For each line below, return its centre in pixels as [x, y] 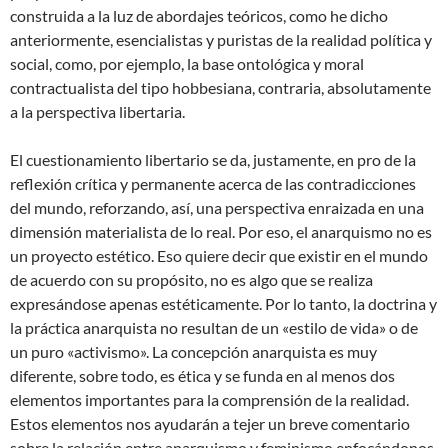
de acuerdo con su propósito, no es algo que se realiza [191, 279]
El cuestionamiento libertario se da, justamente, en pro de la [213, 159]
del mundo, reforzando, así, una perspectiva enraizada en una [217, 207]
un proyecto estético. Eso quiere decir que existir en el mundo [219, 255]
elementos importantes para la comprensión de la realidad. [209, 399]
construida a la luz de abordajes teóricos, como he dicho [199, 15]
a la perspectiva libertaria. [97, 111]
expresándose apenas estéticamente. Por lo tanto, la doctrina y [223, 303]
